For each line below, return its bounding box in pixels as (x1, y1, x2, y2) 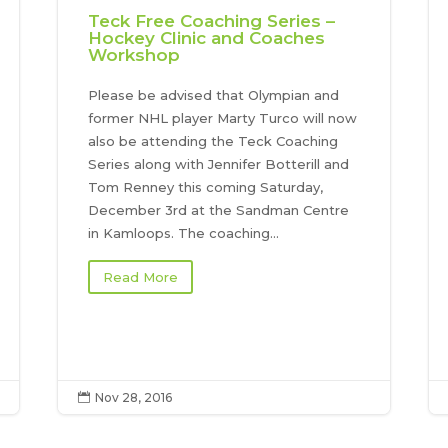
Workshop (88, 45, 181, 66)
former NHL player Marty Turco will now (88, 110, 358, 127)
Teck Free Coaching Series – (88, 11, 336, 32)
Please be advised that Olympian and (88, 87, 340, 104)
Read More (103, 269, 179, 286)
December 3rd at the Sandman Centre (88, 202, 350, 219)
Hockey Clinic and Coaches (88, 28, 326, 49)
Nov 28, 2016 (95, 390, 173, 406)
